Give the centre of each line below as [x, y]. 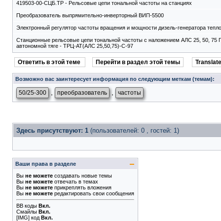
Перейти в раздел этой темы [138, 62]
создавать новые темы [82, 176]
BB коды [27, 206]
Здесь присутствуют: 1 [53, 130]
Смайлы [27, 212]
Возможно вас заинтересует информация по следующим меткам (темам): [115, 79]
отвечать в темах [75, 182]
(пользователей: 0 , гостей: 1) [135, 130]
